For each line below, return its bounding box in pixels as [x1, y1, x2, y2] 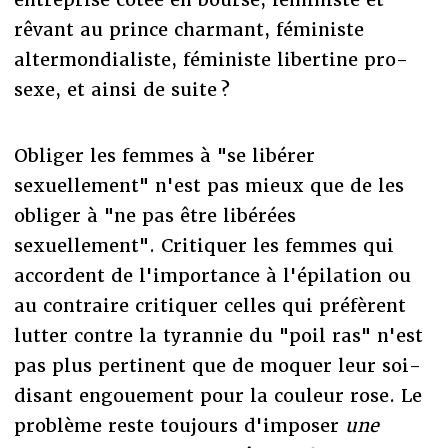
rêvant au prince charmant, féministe [13, 17, 364, 41]
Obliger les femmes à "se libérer [13, 143, 315, 167]
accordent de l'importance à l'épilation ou [13, 263, 411, 287]
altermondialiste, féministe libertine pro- [13, 47, 408, 71]
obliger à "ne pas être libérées [13, 203, 296, 227]
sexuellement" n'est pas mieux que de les [13, 173, 404, 197]
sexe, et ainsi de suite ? [13, 77, 230, 101]
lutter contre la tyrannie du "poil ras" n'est [13, 323, 423, 347]
